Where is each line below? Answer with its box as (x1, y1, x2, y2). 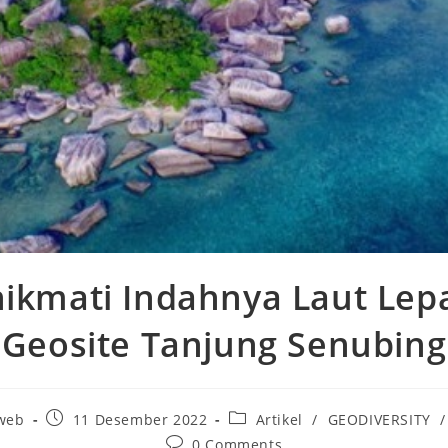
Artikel (255, 409, 303, 429)
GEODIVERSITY (327, 409, 431, 429)
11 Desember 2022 (72, 409, 208, 429)
